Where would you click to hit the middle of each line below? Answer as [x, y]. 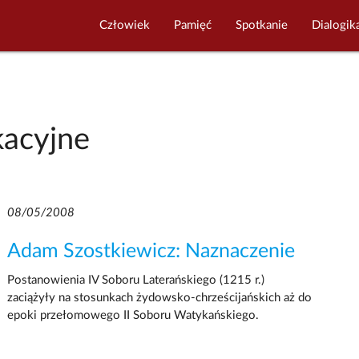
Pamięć [193, 25]
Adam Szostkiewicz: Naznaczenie [151, 251]
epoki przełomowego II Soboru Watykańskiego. [133, 315]
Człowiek [125, 25]
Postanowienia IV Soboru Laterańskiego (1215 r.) [135, 280]
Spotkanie [262, 25]
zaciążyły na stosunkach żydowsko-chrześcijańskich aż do [159, 297]
